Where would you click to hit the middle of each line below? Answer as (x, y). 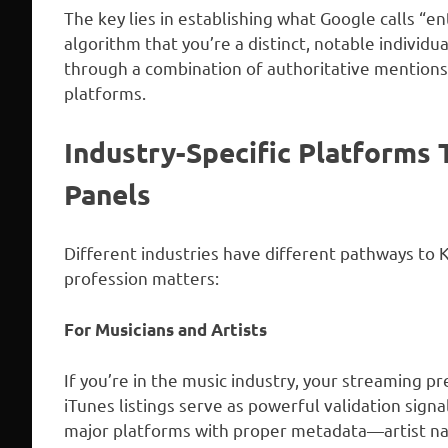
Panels (107, 193)
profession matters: (141, 278)
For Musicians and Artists (165, 329)
